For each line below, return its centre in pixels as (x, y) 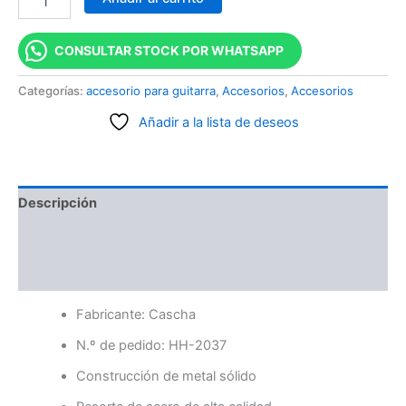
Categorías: (52, 91)
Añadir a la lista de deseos (218, 122)
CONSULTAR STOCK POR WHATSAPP (169, 50)
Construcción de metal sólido (166, 377)
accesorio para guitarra (151, 91)
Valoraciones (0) (72, 273)
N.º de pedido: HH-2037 (151, 346)
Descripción (58, 203)
